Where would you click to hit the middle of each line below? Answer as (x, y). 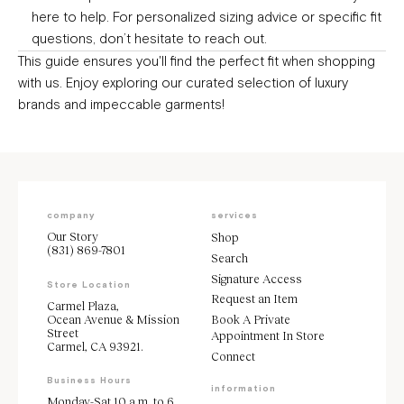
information (243, 388)
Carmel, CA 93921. (95, 346)
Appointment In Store (268, 336)
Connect (233, 356)
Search (230, 257)
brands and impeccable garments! (121, 106)
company (71, 216)
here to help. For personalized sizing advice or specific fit (207, 18)
